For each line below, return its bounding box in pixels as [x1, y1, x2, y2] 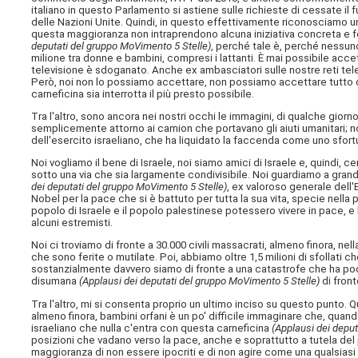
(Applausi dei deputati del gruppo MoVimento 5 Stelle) [79, 275, 320, 288]
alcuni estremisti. [31, 217, 113, 229]
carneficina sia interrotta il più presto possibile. [31, 87, 255, 100]
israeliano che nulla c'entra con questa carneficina [31, 321, 272, 334]
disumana [31, 275, 80, 288]
